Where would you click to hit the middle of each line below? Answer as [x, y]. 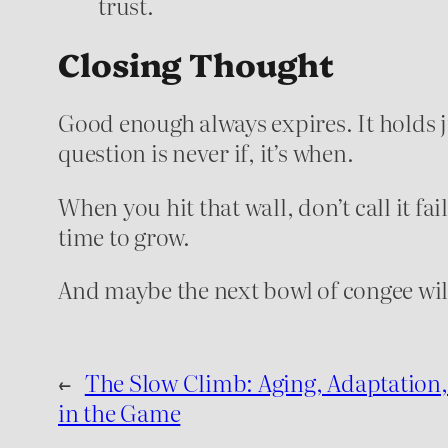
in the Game [119, 412]
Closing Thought [196, 63]
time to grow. [124, 235]
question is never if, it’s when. [206, 152]
